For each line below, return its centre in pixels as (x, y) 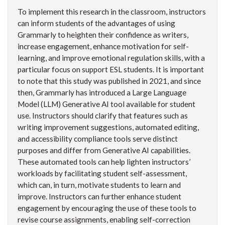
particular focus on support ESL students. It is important (111, 70)
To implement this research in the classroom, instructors (112, 12)
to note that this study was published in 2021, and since (109, 81)
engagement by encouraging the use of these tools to (107, 208)
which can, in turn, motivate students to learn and (99, 185)
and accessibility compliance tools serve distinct (98, 139)
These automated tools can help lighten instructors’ (104, 162)
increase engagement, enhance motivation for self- (103, 46)
